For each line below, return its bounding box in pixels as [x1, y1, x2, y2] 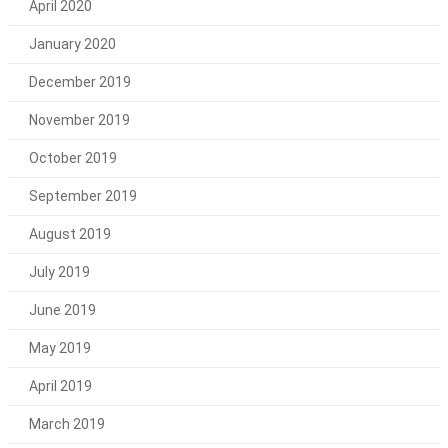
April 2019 [28, 377, 92, 394]
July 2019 [28, 263, 90, 280]
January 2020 [28, 35, 116, 52]
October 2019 [28, 149, 117, 166]
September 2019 [28, 187, 137, 204]
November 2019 [28, 111, 130, 128]
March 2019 [28, 415, 105, 432]
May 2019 [28, 339, 91, 356]
